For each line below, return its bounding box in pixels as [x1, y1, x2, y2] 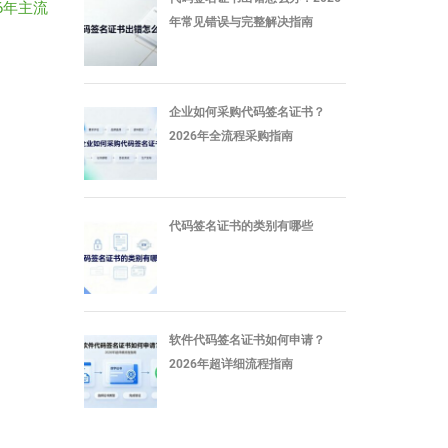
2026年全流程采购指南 [168, 128, 293, 143]
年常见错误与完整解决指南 [168, 14, 313, 29]
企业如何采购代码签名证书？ [168, 104, 325, 119]
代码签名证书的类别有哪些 [168, 218, 313, 233]
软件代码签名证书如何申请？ [168, 332, 325, 347]
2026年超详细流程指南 [168, 356, 293, 371]
